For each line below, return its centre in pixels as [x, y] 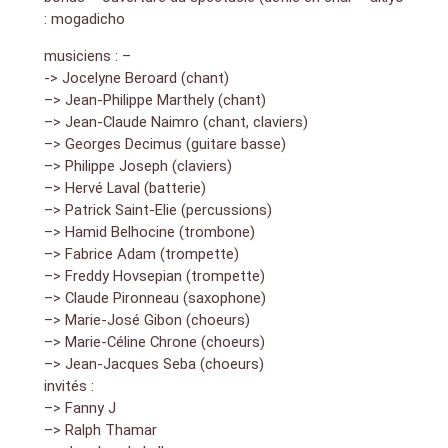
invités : [68, 385]
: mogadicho [84, 18]
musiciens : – [87, 55]
